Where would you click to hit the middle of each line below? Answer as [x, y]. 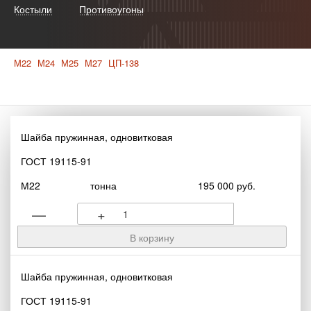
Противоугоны [111, 9]
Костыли [33, 9]
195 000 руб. [226, 185]
